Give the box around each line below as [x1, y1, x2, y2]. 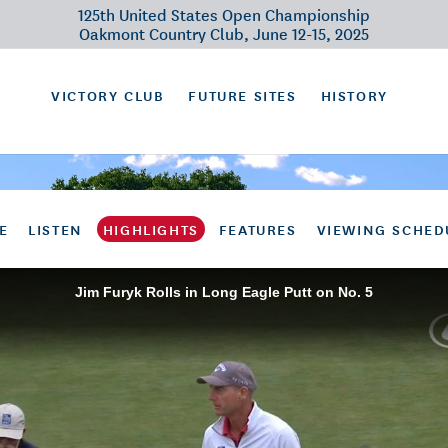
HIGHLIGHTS [102, 218, 199, 240]
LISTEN [28, 218, 83, 240]
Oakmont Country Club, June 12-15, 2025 [79, 21, 369, 45]
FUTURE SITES [188, 84, 297, 106]
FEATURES [218, 218, 297, 240]
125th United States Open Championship [78, 2, 370, 26]
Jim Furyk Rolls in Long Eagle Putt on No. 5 [75, 284, 373, 300]
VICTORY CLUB [51, 84, 165, 106]
